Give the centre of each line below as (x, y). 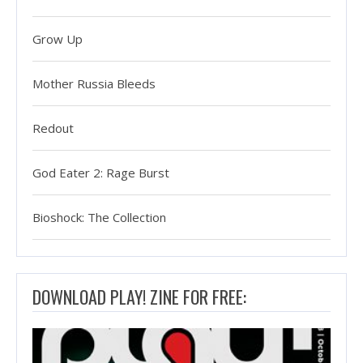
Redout (53, 128)
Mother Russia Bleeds (94, 84)
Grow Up (58, 39)
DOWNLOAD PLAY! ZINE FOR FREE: (139, 297)
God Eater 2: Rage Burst (101, 173)
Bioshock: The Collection (99, 218)
